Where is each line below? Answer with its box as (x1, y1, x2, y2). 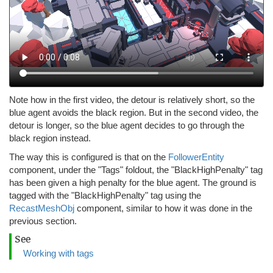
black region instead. (9, 133, 91, 144)
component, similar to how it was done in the (74, 203, 252, 214)
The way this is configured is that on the (9, 152, 168, 163)
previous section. (9, 216, 77, 227)
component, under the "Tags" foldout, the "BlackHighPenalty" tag (9, 165, 263, 175)
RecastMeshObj (9, 203, 74, 214)
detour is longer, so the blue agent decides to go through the (9, 120, 244, 131)
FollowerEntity (168, 152, 224, 163)
